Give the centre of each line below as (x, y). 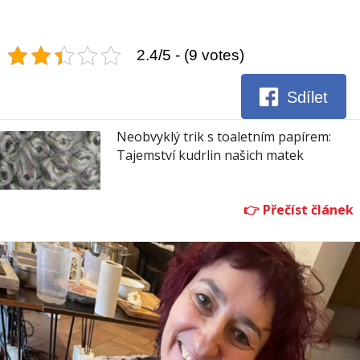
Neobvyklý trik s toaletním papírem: (224, 137)
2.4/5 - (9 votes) (190, 55)
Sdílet (308, 97)
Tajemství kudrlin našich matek (210, 155)
